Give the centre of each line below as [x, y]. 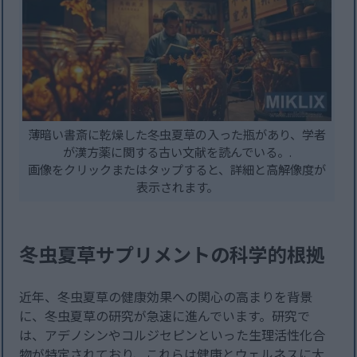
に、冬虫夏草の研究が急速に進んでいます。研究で [165, 316]
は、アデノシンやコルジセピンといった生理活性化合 [173, 335]
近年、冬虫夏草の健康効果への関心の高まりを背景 [166, 297]
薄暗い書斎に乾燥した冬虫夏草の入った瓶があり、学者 [177, 134]
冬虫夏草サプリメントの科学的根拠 [173, 254]
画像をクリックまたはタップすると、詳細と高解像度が [177, 169]
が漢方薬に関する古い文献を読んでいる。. [177, 152]
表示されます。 [177, 187]
